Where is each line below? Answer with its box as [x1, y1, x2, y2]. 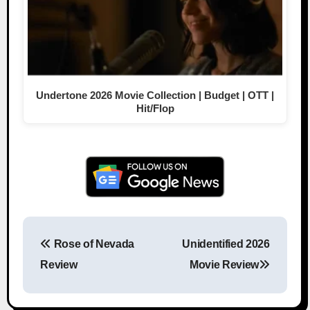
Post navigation [126, 247, 230, 263]
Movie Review [189, 259, 259, 271]
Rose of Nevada [51, 238, 135, 250]
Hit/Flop [136, 102, 174, 114]
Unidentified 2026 [182, 238, 270, 250]
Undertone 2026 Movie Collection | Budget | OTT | [36, 89, 274, 101]
